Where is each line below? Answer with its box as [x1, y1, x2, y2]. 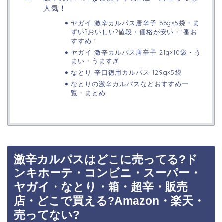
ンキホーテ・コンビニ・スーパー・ [14, 166, 201, 180]
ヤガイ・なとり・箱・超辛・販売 [14, 180, 188, 194]
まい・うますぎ [70, 57, 119, 65]
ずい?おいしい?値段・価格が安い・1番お [70, 28, 197, 36]
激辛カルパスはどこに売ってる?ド [14, 153, 198, 166]
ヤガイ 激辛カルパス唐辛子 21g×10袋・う [70, 48, 201, 56]
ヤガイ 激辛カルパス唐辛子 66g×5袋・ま [70, 19, 200, 27]
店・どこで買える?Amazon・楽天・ [14, 194, 205, 208]
